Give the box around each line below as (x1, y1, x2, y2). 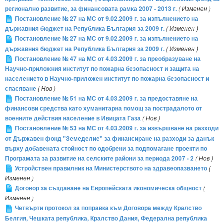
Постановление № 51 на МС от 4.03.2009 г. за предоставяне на (15, 94, 198, 103)
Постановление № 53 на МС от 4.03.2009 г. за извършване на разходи (15, 124, 219, 133)
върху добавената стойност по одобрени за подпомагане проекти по (5, 144, 207, 153)
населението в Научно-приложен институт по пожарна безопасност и (5, 74, 209, 83)
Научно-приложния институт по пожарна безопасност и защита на (5, 64, 199, 73)
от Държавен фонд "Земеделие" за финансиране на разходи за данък (5, 134, 214, 143)
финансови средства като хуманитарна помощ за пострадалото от (5, 104, 202, 113)
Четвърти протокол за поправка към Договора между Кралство (15, 204, 202, 213)
